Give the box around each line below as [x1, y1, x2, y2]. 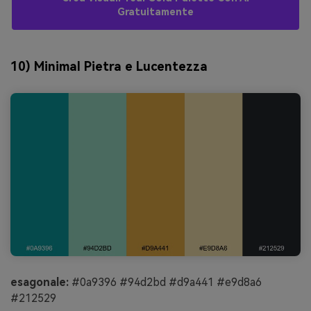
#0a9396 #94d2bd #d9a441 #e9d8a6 [69, 275, 262, 289]
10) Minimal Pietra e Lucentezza [10, 59, 208, 74]
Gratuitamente [117, 6, 194, 18]
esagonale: [10, 275, 69, 289]
